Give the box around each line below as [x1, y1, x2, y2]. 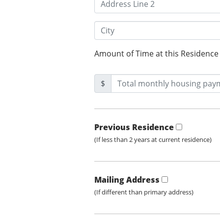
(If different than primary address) [94, 188, 193, 197]
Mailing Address [94, 174, 160, 186]
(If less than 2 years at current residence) [94, 135, 212, 144]
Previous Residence [94, 122, 174, 133]
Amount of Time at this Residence [94, 48, 219, 59]
